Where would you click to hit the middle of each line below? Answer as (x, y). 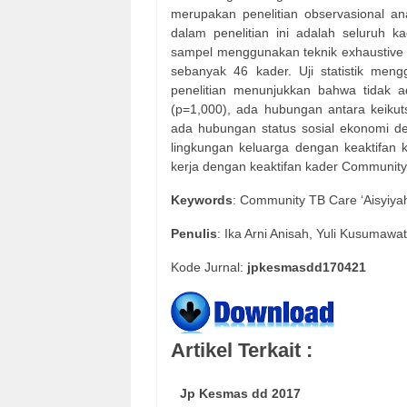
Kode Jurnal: (209, 268)
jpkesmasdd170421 (307, 268)
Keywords (202, 200)
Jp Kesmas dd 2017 (240, 394)
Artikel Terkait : (242, 350)
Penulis (194, 234)
